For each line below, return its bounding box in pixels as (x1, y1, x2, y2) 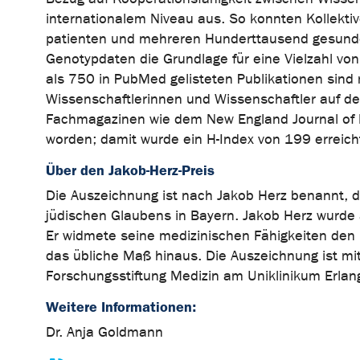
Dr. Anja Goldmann (46, 324, 163, 342)
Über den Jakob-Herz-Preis (46, 162, 215, 180)
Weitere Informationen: (46, 298, 196, 317)
